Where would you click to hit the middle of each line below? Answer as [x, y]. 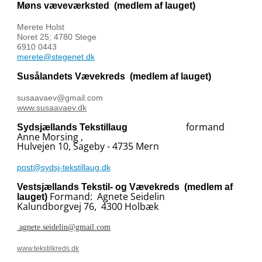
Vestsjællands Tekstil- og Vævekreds [101, 187]
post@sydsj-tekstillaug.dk [64, 167]
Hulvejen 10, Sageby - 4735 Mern [88, 146]
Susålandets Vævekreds [73, 76]
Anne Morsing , [50, 137]
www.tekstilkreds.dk [48, 249]
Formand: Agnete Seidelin [110, 196]
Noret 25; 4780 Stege [58, 37]
